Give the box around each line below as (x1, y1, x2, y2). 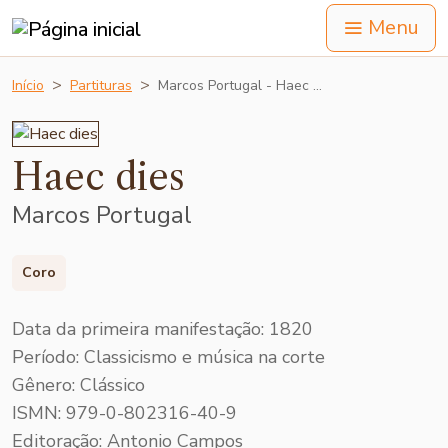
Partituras (70, 76, 132, 95)
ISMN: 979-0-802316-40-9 (12, 400, 237, 425)
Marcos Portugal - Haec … (158, 76, 322, 95)
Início (12, 76, 44, 95)
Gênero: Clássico (12, 372, 145, 397)
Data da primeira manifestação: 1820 (12, 316, 313, 341)
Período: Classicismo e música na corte (12, 344, 325, 369)
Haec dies (12, 155, 185, 200)
